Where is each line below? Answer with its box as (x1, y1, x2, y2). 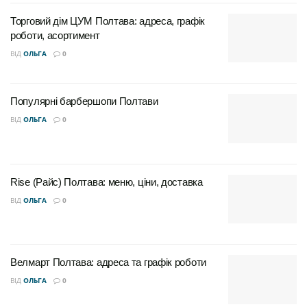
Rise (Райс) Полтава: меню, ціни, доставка (10, 175, 203, 188)
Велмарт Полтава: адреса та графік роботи (10, 256, 206, 269)
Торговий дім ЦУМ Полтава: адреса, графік (10, 14, 205, 27)
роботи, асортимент (10, 29, 100, 41)
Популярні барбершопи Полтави (10, 95, 158, 108)
